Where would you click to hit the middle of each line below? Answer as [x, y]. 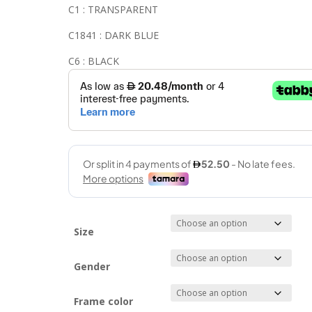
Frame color [104, 301]
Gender [92, 266]
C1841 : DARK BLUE [114, 35]
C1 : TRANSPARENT [114, 9]
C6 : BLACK [94, 61]
